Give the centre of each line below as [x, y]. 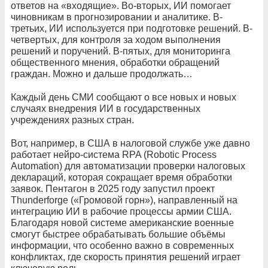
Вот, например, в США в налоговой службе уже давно [130, 144]
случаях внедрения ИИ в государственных [106, 109]
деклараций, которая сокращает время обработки [121, 178]
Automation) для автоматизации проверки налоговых [128, 166]
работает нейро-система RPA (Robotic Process [114, 155]
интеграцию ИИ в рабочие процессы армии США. [121, 212]
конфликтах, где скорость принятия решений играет [126, 257]
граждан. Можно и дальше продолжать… [102, 74]
